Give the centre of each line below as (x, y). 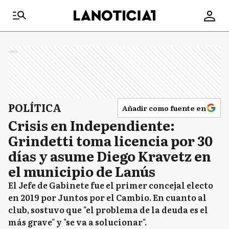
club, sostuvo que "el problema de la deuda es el (108, 210)
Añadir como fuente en (164, 108)
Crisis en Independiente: (91, 125)
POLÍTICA (35, 107)
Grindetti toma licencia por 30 (110, 140)
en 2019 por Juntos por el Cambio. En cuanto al (107, 197)
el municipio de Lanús (82, 171)
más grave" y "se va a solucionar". (77, 222)
